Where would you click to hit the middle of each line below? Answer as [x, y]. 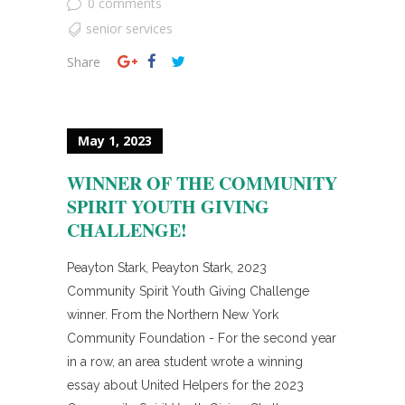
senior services [129, 28]
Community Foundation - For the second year [202, 338]
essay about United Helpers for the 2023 [185, 385]
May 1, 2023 [115, 140]
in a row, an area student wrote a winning [185, 361]
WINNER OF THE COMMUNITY [202, 183]
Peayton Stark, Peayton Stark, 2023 [167, 267]
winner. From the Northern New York [173, 314]
